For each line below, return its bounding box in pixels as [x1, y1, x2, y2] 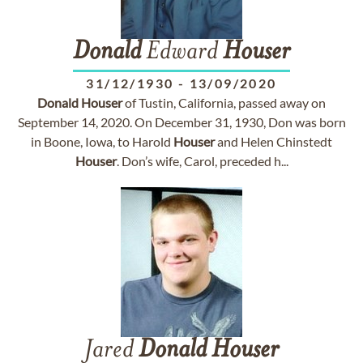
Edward [141, 40, 223, 66]
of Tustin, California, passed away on [122, 95, 326, 110]
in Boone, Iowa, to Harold [31, 134, 173, 149]
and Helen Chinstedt [215, 134, 332, 149]
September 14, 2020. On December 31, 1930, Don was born [17, 114, 346, 130]
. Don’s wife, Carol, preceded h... [116, 153, 288, 169]
